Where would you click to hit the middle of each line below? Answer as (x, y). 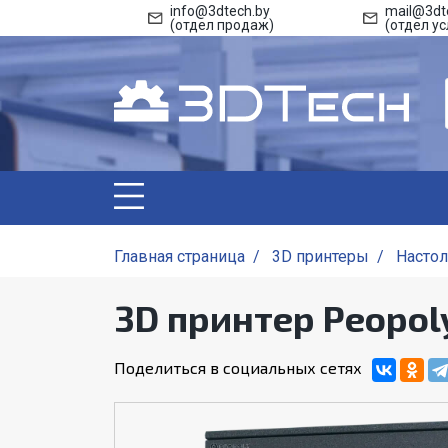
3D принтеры (320, 256)
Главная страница (179, 256)
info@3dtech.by (219, 11)
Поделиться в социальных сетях (238, 367)
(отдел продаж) (221, 25)
